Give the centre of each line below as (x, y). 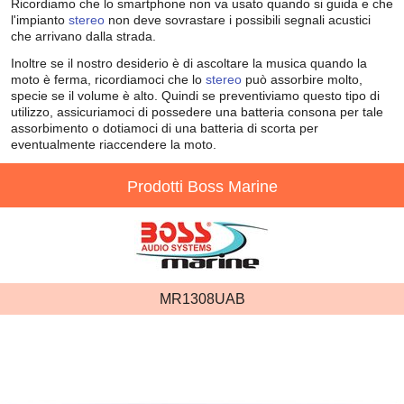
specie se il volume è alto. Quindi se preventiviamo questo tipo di (195, 96)
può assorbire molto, (302, 79)
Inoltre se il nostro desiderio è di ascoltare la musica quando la (189, 63)
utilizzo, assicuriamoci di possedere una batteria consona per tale (197, 112)
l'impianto (40, 20)
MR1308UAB (202, 298)
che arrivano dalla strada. (83, 36)
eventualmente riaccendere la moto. (114, 144)
